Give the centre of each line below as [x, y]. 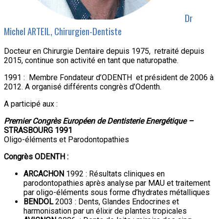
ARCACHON [44, 174]
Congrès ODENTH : [36, 157]
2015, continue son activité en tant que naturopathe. [91, 61]
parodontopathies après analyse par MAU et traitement [117, 183]
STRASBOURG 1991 [38, 131]
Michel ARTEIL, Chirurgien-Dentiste [63, 31]
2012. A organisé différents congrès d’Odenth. [83, 87]
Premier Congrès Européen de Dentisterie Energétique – [99, 121]
